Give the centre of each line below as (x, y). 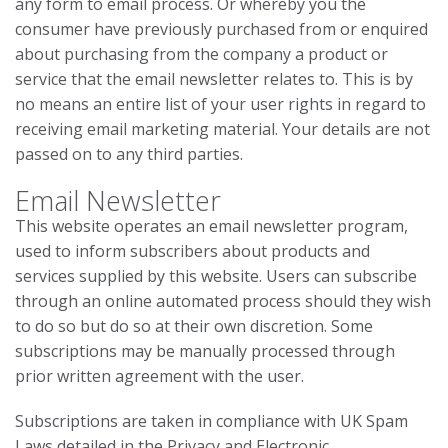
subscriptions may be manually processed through (205, 351)
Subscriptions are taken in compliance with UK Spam (211, 421)
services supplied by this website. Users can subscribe (216, 276)
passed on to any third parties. (129, 154)
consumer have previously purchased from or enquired (221, 29)
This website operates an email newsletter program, (211, 226)
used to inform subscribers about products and (192, 251)
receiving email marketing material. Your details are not (222, 129)
